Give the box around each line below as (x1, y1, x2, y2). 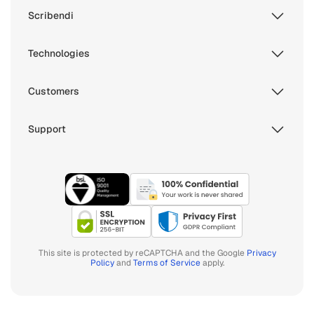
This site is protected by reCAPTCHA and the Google (38, 247, 247, 259)
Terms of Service (132, 257, 200, 268)
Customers (28, 85, 79, 98)
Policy (90, 257, 114, 268)
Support (28, 123, 66, 136)
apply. (200, 257, 224, 268)
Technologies (28, 47, 90, 60)
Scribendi (28, 9, 74, 22)
